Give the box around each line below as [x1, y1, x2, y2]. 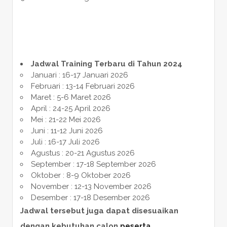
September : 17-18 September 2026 [30, 159, 156, 169]
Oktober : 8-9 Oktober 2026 [30, 170, 131, 180]
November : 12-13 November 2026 [30, 181, 152, 191]
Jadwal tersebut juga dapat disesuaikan [20, 206, 178, 215]
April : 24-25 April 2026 [30, 103, 110, 113]
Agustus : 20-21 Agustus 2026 [30, 148, 135, 158]
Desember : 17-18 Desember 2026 [30, 193, 150, 202]
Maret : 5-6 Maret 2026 [30, 92, 111, 102]
